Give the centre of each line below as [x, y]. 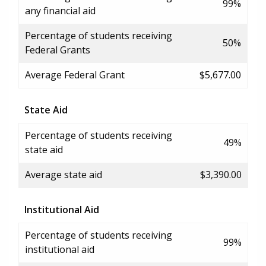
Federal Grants [58, 50]
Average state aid [64, 174]
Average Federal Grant [75, 75]
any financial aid [60, 10]
